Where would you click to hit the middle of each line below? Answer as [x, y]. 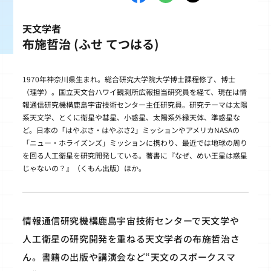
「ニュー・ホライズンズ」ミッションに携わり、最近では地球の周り [135, 142]
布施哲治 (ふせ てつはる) [91, 44]
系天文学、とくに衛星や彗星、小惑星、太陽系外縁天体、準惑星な [132, 117]
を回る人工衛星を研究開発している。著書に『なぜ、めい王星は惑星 [135, 155]
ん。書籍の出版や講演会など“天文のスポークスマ [129, 256]
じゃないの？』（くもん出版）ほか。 [84, 168]
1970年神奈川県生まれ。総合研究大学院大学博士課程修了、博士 [129, 79]
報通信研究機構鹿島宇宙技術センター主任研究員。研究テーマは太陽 [135, 104]
